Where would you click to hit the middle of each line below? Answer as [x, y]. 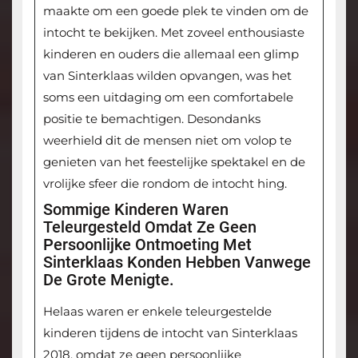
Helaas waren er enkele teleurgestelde [157, 312]
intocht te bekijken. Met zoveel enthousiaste [173, 33]
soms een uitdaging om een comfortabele [168, 97]
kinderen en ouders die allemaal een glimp [171, 54]
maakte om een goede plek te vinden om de [175, 11]
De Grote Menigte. [108, 280]
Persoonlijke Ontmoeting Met [147, 245]
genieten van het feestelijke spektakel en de [174, 162]
